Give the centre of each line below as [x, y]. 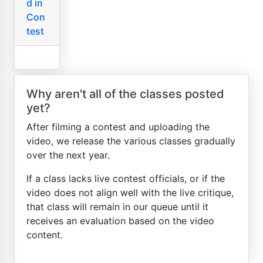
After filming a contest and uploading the [118, 127]
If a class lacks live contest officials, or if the [126, 178]
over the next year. [68, 155]
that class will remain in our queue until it [117, 207]
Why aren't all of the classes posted [125, 94]
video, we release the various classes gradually [131, 141]
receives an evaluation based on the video [120, 221]
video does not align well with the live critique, [130, 193]
